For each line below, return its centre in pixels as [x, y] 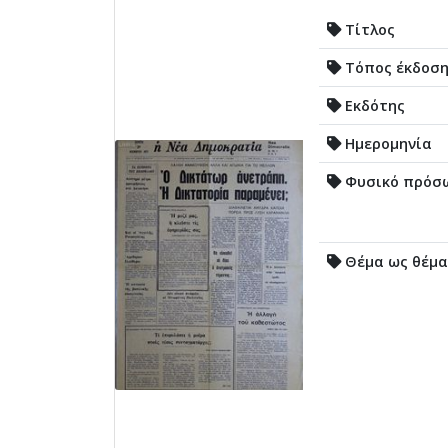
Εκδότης [373, 105]
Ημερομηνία [386, 143]
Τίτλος [368, 29]
